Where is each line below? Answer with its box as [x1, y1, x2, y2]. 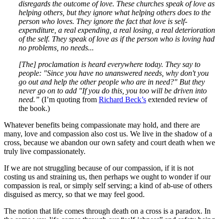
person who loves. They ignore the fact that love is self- [19, 17, 187, 25]
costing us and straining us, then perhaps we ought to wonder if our [4, 172, 211, 181]
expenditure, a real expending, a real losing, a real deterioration [19, 25, 215, 34]
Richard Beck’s [99, 95, 146, 104]
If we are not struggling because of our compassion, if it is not [4, 163, 194, 172]
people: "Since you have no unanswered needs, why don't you [19, 68, 209, 77]
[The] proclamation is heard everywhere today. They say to [19, 60, 200, 68]
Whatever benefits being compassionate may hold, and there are [4, 120, 200, 129]
